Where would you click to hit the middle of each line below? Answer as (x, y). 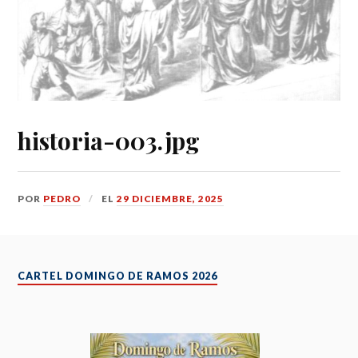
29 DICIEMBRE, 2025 (171, 199)
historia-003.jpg (109, 141)
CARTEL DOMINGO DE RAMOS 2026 (118, 276)
